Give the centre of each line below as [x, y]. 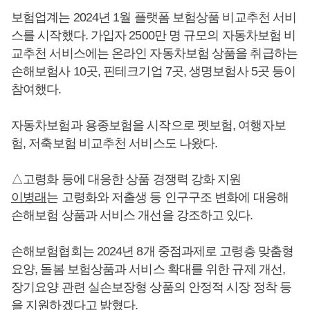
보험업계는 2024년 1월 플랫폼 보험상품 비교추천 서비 [154, 17]
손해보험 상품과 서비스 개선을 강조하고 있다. [132, 215]
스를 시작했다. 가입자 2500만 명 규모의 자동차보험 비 [154, 35]
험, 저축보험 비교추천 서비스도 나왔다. [115, 143]
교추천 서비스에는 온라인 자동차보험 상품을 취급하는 [154, 53]
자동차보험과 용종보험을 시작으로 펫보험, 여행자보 [148, 125]
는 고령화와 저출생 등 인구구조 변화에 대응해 [167, 197]
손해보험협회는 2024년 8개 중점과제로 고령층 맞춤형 [152, 251]
